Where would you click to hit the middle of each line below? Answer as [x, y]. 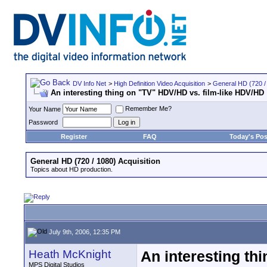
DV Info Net [89, 83]
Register [74, 136]
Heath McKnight [70, 254]
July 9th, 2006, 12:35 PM [84, 232]
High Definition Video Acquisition [159, 83]
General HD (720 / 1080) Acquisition [95, 161]
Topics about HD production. [72, 169]
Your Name [45, 109]
